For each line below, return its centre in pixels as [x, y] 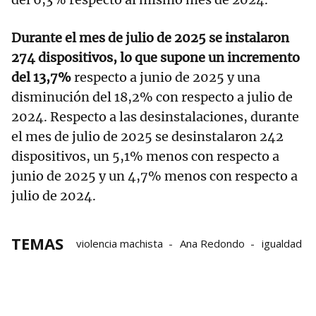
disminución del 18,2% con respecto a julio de [152, 97]
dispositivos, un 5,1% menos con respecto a [145, 156]
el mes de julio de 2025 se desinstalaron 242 [147, 136]
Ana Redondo [212, 243]
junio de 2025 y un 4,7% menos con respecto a [154, 176]
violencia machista [120, 243]
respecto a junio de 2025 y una [166, 77]
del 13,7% [41, 77]
